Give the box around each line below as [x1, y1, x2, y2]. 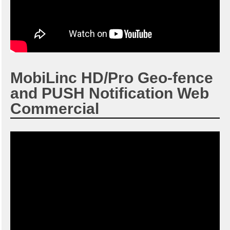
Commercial [10, 100, 99, 117]
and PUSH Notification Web [10, 85, 209, 102]
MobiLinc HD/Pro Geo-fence [10, 69, 213, 86]
